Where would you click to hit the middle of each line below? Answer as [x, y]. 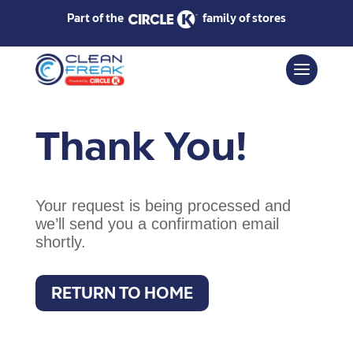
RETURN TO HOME [122, 293]
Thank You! [141, 146]
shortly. [60, 242]
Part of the [97, 19]
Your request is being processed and [163, 206]
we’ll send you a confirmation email [157, 224]
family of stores [242, 19]
